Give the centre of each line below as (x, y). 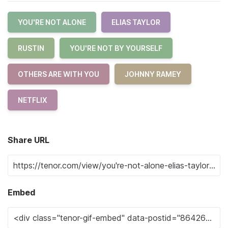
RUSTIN (31, 48)
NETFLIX (33, 100)
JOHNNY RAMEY (153, 74)
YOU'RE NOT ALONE (52, 22)
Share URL (28, 140)
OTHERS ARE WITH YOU (59, 74)
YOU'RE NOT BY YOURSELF (116, 48)
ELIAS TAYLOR (136, 22)
